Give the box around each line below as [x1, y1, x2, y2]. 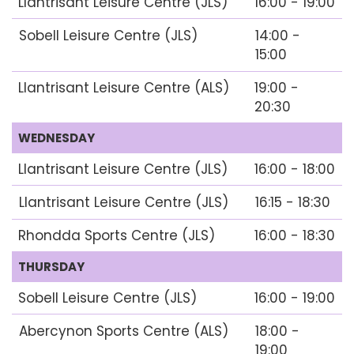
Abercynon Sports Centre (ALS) [19, 321, 228, 341]
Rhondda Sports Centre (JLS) [18, 225, 215, 245]
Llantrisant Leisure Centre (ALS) [18, 77, 229, 97]
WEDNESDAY [18, 129, 95, 146]
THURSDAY [18, 258, 85, 275]
